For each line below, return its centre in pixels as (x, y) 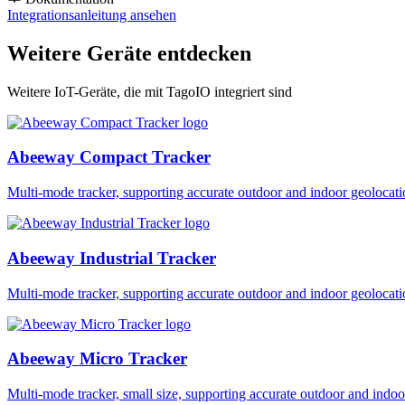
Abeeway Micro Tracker (97, 359)
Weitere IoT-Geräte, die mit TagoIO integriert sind (150, 91)
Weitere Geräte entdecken (129, 53)
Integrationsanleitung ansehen (92, 14)
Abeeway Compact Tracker (109, 157)
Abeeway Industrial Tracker (112, 258)
